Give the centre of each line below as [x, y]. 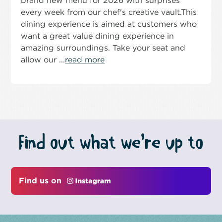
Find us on [42, 180]
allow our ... [43, 59]
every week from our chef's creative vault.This [109, 12]
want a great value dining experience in [98, 36]
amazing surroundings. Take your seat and [103, 48]
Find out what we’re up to [111, 143]
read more [85, 59]
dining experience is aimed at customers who [109, 24]
